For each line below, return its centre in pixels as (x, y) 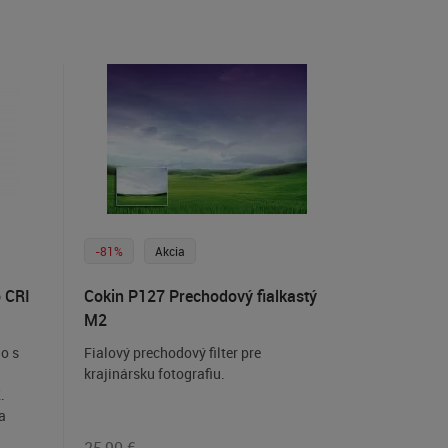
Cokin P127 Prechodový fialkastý (200, 296)
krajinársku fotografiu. (154, 374)
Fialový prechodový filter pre (172, 353)
